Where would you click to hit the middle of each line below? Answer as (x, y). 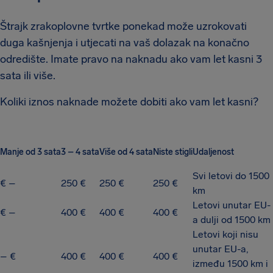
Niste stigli (173, 152)
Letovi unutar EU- (232, 205)
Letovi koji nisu (225, 234)
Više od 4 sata (126, 152)
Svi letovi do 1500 (231, 176)
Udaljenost (213, 152)
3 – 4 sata (80, 152)
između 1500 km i (230, 264)
